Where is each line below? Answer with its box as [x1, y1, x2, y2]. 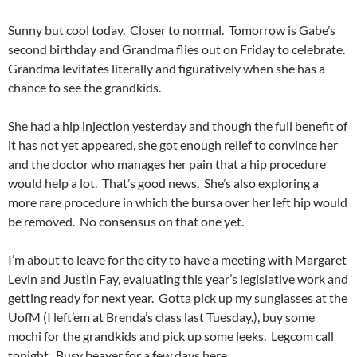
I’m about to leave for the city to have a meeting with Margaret [8, 251, 347, 267]
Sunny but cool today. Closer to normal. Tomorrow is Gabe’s [8, 22, 335, 37]
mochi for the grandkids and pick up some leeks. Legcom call [8, 328, 334, 343]
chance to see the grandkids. [8, 79, 161, 95]
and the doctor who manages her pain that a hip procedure [8, 155, 326, 171]
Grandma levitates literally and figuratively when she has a [8, 60, 325, 76]
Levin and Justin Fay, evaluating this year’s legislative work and [8, 270, 348, 286]
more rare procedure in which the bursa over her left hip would [8, 194, 347, 210]
